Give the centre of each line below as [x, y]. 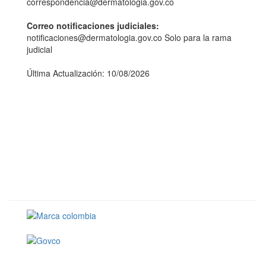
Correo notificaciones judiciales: [93, 26]
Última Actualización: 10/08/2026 [88, 73]
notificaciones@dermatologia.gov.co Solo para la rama [129, 37]
